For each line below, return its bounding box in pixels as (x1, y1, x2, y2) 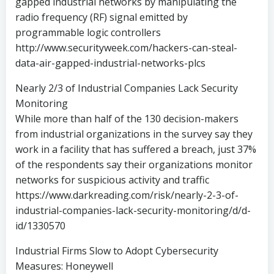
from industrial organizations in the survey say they (15, 127, 253, 141)
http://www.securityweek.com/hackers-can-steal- (15, 40, 237, 54)
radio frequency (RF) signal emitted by (15, 10, 188, 24)
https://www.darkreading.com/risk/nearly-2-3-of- (15, 188, 239, 202)
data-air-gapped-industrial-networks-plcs (15, 56, 206, 70)
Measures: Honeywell (15, 259, 113, 273)
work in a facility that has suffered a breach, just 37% (15, 142, 256, 156)
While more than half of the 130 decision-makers (15, 111, 239, 125)
